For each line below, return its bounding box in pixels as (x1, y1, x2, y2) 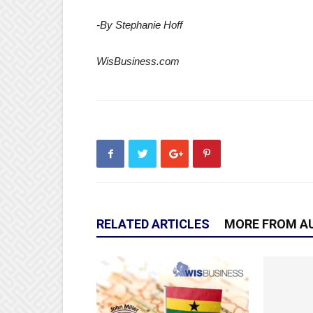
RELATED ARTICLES (96, 217, 210, 232)
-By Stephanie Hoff (96, 19, 182, 31)
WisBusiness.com (96, 55, 180, 68)
